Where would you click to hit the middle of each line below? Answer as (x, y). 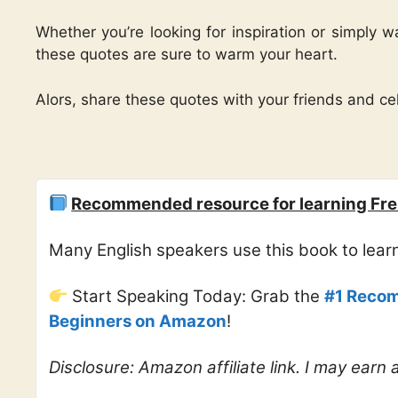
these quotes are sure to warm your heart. (187, 54)
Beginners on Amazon (138, 321)
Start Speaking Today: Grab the (196, 296)
